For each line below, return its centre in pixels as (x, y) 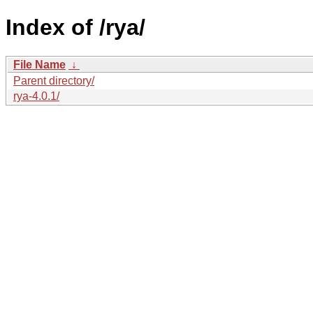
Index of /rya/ (75, 28)
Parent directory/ (54, 80)
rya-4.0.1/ (36, 96)
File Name (39, 64)
